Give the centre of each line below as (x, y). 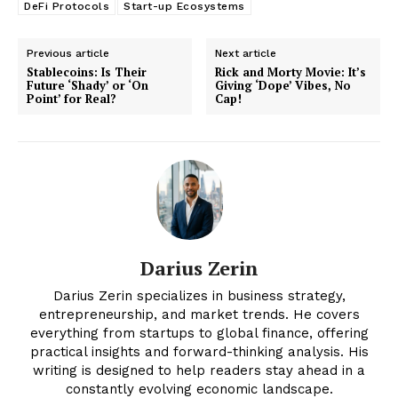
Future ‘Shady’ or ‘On (88, 86)
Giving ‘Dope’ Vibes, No (283, 86)
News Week (199, 257)
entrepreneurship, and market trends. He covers (199, 315)
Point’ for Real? (72, 99)
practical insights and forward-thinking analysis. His (199, 352)
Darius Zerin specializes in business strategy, (199, 296)
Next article (246, 54)
